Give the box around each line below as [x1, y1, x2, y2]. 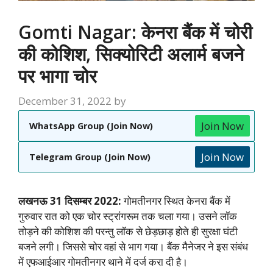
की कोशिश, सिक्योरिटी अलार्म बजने [18, 41, 244, 66]
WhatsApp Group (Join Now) [29, 120, 153, 132]
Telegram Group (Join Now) [29, 151, 151, 163]
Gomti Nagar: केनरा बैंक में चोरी [18, 19, 252, 44]
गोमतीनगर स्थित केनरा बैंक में [124, 194, 230, 208]
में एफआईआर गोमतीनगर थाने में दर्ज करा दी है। [18, 255, 188, 269]
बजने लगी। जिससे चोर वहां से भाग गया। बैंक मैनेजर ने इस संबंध [18, 239, 248, 254]
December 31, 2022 [18, 94, 112, 108]
